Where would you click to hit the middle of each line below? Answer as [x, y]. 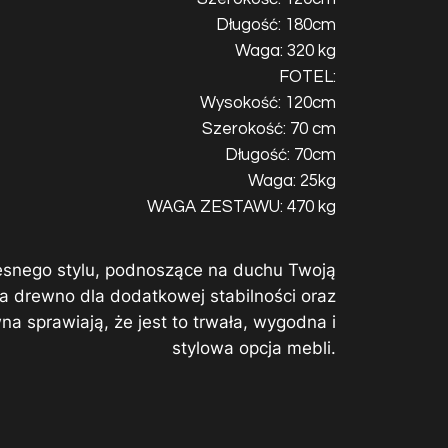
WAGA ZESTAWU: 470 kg [241, 207]
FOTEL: [307, 77]
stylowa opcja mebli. [254, 348]
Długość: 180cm [276, 25]
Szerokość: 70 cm [269, 129]
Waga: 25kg [292, 181]
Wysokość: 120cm [268, 103]
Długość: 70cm [280, 155]
